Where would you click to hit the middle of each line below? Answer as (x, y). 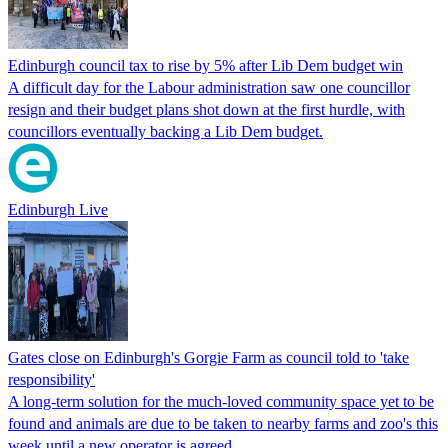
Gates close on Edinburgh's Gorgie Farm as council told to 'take (208, 357)
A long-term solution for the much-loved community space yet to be (221, 401)
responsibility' (51, 379)
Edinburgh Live (58, 209)
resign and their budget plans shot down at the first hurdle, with (206, 109)
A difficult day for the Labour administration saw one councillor (209, 87)
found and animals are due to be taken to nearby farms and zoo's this (223, 423)
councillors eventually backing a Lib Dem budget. (165, 131)
